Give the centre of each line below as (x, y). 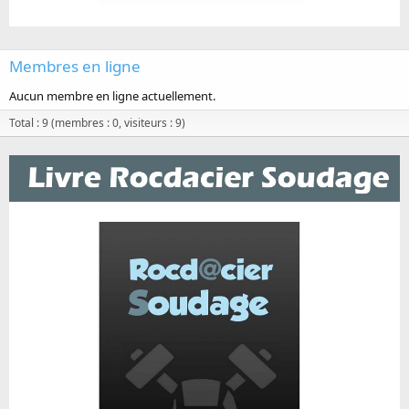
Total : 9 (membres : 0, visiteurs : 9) (97, 122)
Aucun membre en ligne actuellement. (112, 95)
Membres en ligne (75, 66)
